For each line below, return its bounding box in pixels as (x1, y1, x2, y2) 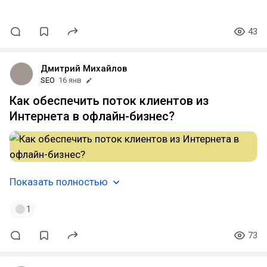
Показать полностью (10, 176, 108, 188)
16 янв (58, 76, 82, 85)
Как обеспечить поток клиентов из (10, 94, 209, 108)
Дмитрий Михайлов (41, 63, 127, 74)
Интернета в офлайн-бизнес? (10, 109, 175, 123)
